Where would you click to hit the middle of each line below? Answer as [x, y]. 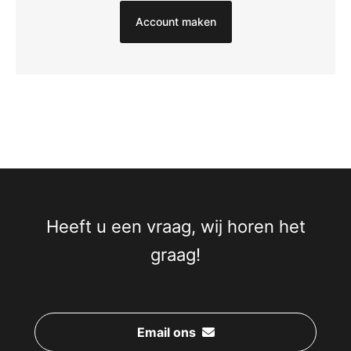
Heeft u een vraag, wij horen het [175, 227]
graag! [175, 255]
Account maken [175, 22]
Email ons [166, 333]
